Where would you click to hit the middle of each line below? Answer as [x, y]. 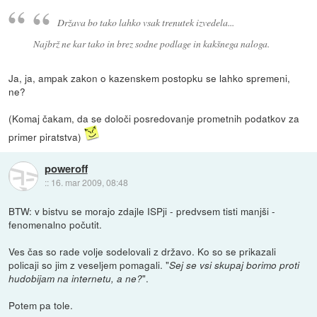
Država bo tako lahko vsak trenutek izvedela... [146, 23]
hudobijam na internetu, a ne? [76, 279]
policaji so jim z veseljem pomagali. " [89, 265]
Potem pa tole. [41, 305]
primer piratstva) [47, 137]
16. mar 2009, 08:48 [89, 183]
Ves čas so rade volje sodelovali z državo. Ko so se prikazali [143, 252]
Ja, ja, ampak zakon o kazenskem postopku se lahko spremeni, [150, 78]
